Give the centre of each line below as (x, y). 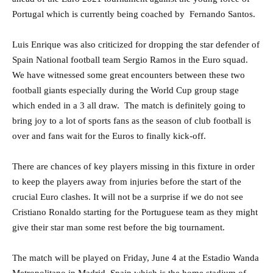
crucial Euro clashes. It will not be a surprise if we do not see (128, 197)
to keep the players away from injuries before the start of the (127, 181)
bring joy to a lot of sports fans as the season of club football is (132, 120)
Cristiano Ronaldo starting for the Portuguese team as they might (135, 212)
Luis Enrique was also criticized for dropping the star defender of (136, 44)
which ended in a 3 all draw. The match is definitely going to (129, 105)
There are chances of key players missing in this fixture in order (133, 166)
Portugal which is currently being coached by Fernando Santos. (134, 14)
